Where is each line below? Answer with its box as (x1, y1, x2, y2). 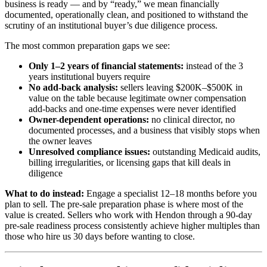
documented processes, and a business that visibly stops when (29, 125, 260, 135)
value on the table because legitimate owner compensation (29, 92, 246, 103)
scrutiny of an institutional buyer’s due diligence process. (5, 20, 218, 30)
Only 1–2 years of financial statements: (29, 60, 184, 71)
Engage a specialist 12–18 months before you (84, 188, 257, 198)
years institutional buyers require (29, 71, 150, 82)
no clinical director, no (149, 114, 235, 125)
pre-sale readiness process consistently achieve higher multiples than (5, 220, 260, 231)
